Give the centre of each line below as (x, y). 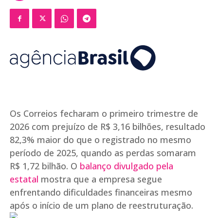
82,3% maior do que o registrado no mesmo (100, 140)
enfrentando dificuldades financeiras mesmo (101, 192)
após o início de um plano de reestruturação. (101, 206)
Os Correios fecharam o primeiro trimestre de (104, 114)
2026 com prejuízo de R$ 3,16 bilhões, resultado (108, 127)
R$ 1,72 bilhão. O (45, 166)
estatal (24, 179)
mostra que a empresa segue (100, 179)
